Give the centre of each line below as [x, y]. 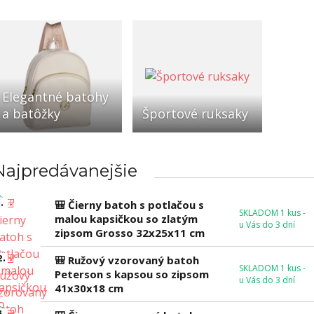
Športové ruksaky [195, 114]
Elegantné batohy [55, 97]
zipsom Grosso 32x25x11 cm [129, 233]
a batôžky [31, 114]
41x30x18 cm [89, 288]
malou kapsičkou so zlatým [126, 219]
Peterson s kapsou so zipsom [131, 274]
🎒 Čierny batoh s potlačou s [129, 205]
